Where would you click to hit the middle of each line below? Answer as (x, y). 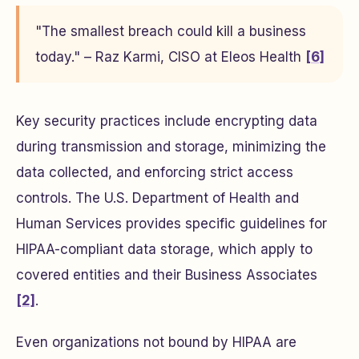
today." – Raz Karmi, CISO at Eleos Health (170, 57)
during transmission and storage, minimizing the (171, 147)
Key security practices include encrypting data (167, 121)
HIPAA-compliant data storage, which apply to (164, 249)
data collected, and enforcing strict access (155, 172)
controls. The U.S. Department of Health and (157, 198)
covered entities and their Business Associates (167, 275)
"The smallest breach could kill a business (171, 31)
